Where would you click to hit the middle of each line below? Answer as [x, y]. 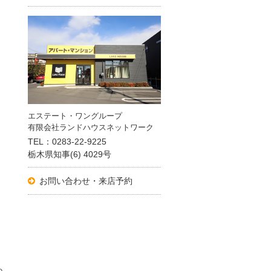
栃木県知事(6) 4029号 [70, 155]
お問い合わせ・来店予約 [86, 181]
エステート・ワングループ [75, 116]
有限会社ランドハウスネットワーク [91, 128]
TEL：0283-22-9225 [67, 142]
